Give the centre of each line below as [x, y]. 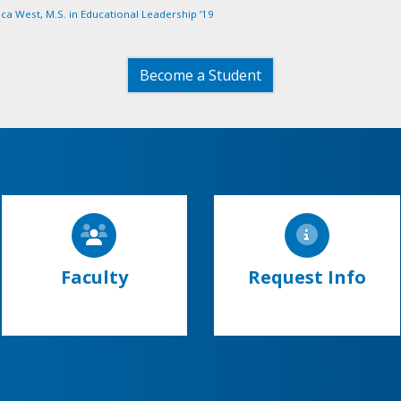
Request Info [307, 277]
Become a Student [200, 75]
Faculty [94, 277]
